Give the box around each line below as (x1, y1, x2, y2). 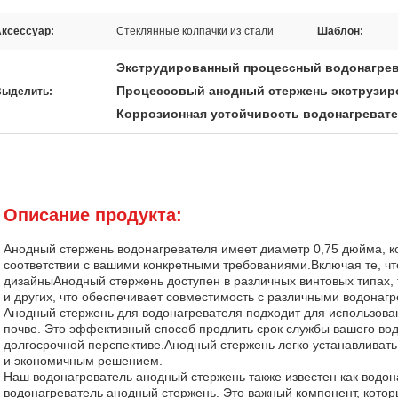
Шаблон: (317, 25, 363, 37)
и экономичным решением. (4, 354, 163, 368)
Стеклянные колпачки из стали (116, 25, 274, 37)
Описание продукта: (4, 205, 182, 225)
